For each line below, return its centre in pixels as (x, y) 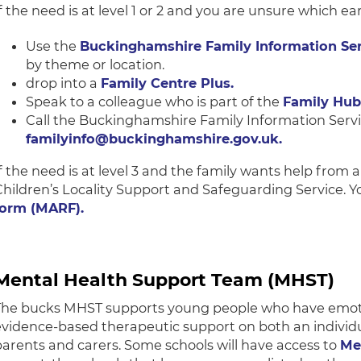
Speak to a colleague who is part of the (155, 102)
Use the (53, 46)
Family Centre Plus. (168, 83)
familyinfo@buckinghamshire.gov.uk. (154, 139)
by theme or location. (95, 65)
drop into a (64, 83)
